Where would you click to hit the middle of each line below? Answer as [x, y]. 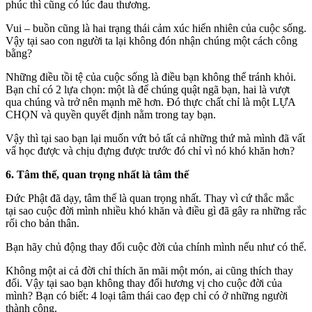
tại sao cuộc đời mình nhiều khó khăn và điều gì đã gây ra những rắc [156, 211]
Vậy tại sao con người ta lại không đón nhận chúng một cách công [151, 41]
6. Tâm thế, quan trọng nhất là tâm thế [97, 175]
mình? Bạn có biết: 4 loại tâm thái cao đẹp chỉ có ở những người [147, 296]
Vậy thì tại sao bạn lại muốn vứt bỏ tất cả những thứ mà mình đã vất [155, 139]
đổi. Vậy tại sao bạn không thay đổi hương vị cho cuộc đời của [144, 283]
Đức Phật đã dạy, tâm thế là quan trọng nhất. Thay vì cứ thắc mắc [150, 198]
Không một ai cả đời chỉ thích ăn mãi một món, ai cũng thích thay [149, 271]
